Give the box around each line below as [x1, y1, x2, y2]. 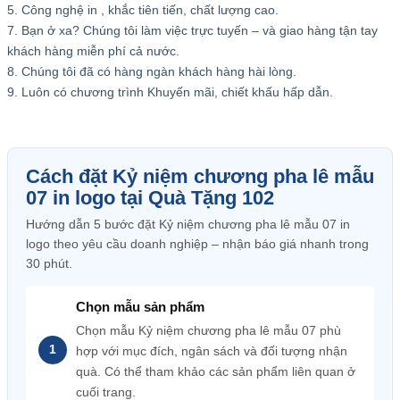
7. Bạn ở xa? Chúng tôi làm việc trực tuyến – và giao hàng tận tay [7, 23, 378, 37]
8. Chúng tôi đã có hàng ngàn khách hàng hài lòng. [7, 64, 296, 79]
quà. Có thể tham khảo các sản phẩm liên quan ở [76, 364, 355, 379]
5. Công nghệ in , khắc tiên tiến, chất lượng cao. [7, 3, 279, 17]
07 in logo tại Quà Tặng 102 [26, 187, 274, 209]
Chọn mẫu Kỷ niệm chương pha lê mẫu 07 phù [76, 323, 341, 337]
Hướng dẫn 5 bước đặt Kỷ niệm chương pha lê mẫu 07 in [26, 217, 350, 231]
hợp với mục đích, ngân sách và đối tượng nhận [76, 344, 347, 358]
